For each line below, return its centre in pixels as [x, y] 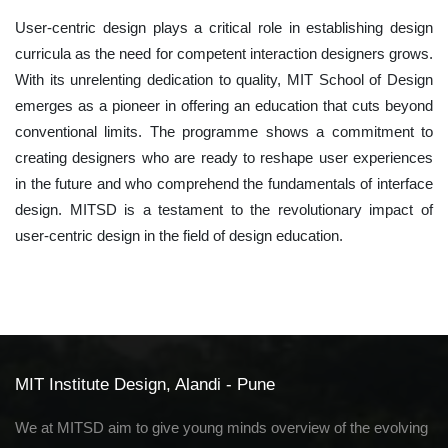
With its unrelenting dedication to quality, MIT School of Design [224, 80]
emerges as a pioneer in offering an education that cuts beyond [224, 106]
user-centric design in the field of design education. [179, 236]
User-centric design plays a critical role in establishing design [224, 28]
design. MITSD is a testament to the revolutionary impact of [224, 210]
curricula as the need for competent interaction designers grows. [224, 54]
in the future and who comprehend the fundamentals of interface [224, 184]
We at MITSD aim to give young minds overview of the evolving [221, 428]
